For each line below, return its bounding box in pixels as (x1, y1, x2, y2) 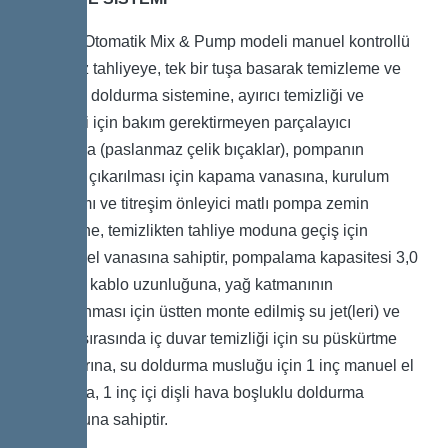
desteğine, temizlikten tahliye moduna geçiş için (30, 221, 368, 239)
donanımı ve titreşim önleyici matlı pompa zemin (30, 194, 369, 212)
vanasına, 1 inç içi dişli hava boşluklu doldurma (30, 383, 364, 401)
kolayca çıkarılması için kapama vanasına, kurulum (30, 167, 389, 185)
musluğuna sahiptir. (30, 410, 168, 428)
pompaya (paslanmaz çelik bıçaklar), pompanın (30, 140, 364, 158)
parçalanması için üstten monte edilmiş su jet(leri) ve (30, 302, 400, 320)
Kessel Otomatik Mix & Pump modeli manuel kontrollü (30, 32, 410, 50)
